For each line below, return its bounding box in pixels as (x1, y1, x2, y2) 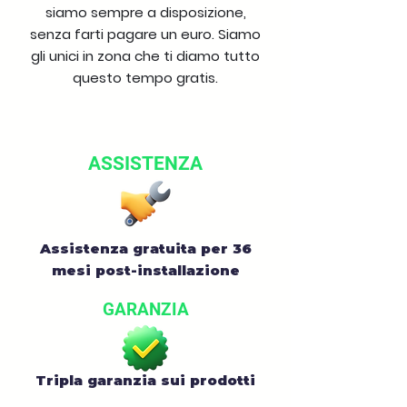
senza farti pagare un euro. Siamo (30, 25, 261, 44)
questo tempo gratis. (73, 68, 218, 87)
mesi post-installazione (51, 262, 240, 279)
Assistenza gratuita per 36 (39, 240, 252, 257)
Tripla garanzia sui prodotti (35, 372, 255, 389)
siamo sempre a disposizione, (45, 3, 246, 22)
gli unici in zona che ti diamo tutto (31, 46, 260, 65)
